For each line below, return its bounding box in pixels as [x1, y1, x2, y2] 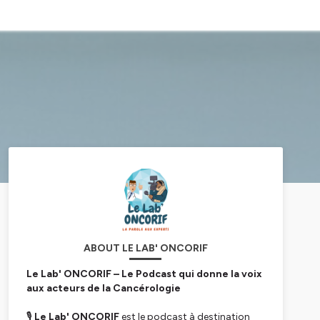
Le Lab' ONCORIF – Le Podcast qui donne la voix [26, 268, 262, 281]
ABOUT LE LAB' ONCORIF [83, 242, 208, 255]
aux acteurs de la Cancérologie [26, 282, 181, 295]
